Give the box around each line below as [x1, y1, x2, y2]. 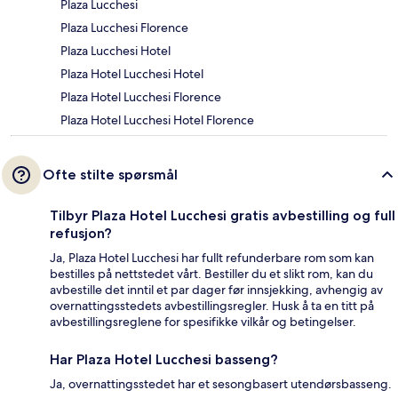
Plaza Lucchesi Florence [60, 19, 188, 36]
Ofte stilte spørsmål [43, 165, 178, 183]
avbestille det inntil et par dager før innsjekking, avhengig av [50, 281, 383, 298]
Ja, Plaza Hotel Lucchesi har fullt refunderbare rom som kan [50, 249, 374, 266]
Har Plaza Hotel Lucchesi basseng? [50, 350, 278, 368]
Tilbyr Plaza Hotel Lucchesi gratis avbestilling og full [50, 206, 395, 224]
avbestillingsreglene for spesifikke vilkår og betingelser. [50, 313, 356, 330]
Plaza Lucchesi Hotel [60, 42, 171, 59]
